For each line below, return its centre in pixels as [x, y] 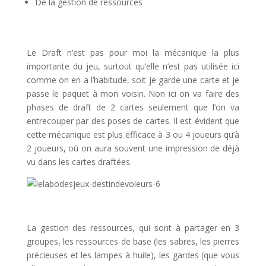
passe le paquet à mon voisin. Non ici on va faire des [133, 93]
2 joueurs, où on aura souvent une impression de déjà [133, 148]
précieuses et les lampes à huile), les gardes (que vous [133, 255]
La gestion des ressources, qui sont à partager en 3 [133, 227]
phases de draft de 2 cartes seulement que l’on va [133, 107]
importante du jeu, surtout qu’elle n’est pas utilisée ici [133, 66]
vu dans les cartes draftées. [79, 161]
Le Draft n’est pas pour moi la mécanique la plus [133, 52]
